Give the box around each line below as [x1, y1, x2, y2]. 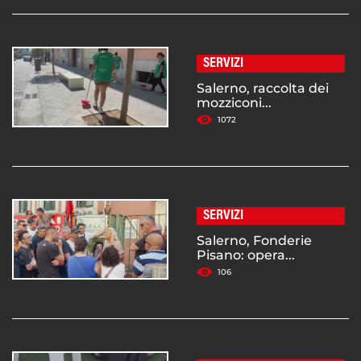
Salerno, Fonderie [197, 232, 312, 248]
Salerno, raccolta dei [197, 80, 329, 96]
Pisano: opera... [197, 247, 295, 263]
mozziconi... [197, 94, 272, 110]
